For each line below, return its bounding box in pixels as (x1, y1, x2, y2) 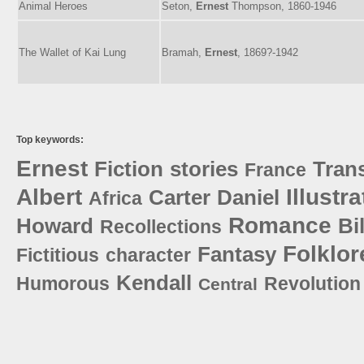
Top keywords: (16, 133, 84, 145)
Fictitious (16, 244, 99, 266)
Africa (89, 187, 142, 209)
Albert (16, 184, 82, 210)
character (106, 244, 191, 266)
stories (170, 157, 238, 180)
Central (198, 274, 258, 293)
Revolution (264, 272, 361, 294)
